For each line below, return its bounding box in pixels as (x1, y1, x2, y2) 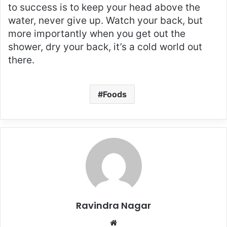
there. (8, 54, 34, 66)
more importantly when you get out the (8, 27, 185, 40)
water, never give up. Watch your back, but (8, 14, 203, 26)
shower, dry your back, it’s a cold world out (8, 41, 202, 53)
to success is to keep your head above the (8, 1, 200, 13)
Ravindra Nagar (76, 199, 151, 212)
